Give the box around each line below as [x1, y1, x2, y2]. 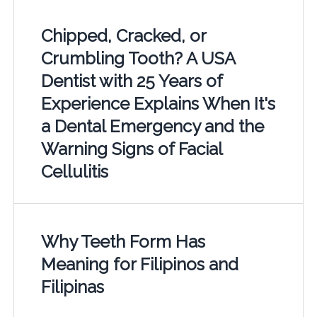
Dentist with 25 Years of [40, 70, 222, 91]
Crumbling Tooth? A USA [40, 47, 235, 69]
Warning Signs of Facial [40, 138, 222, 159]
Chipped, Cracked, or [40, 25, 206, 46]
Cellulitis [40, 161, 108, 182]
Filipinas [40, 276, 104, 297]
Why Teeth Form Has [40, 231, 205, 252]
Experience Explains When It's [40, 93, 275, 114]
